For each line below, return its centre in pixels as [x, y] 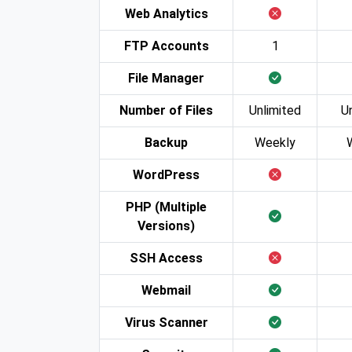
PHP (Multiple [166, 207]
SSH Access [166, 258]
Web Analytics [166, 13]
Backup [166, 142]
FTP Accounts [166, 46]
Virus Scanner [166, 322]
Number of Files [166, 110]
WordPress [166, 174]
